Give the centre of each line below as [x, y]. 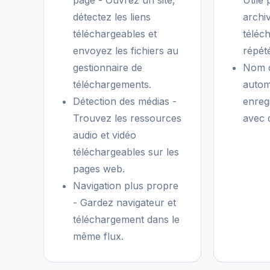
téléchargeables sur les [126, 152]
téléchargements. [112, 84]
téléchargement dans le [126, 219]
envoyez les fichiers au [126, 51]
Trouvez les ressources [127, 118]
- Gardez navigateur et [124, 202]
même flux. [98, 236]
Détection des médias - [125, 101]
